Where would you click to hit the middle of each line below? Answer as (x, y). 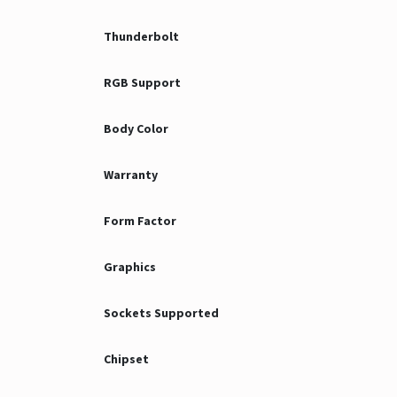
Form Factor (140, 221)
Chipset (126, 359)
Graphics (130, 267)
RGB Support (142, 82)
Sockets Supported (161, 313)
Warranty (131, 175)
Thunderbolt (141, 36)
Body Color (136, 128)
